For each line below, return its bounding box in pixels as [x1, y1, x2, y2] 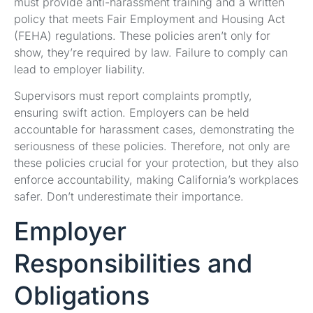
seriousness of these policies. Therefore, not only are [14, 139, 290, 154]
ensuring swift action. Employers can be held [14, 105, 249, 120]
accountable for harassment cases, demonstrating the [14, 122, 294, 137]
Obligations [14, 279, 150, 311]
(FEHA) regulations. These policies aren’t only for [14, 28, 270, 43]
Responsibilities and [14, 247, 252, 279]
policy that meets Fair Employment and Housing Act [14, 11, 285, 26]
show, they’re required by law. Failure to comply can [14, 45, 288, 59]
